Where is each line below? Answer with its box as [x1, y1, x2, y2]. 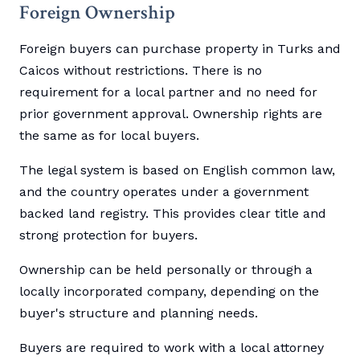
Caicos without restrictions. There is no [19, 63, 262, 79]
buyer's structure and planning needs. [19, 305, 258, 321]
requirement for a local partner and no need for [19, 84, 317, 100]
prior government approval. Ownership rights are [19, 106, 322, 122]
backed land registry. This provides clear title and [19, 206, 326, 222]
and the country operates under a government [19, 184, 309, 200]
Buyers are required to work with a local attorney [19, 340, 324, 356]
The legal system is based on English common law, [19, 162, 335, 178]
